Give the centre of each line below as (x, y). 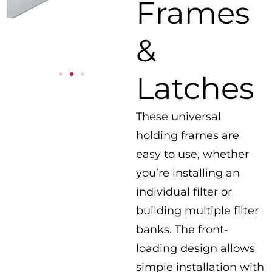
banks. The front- (182, 229)
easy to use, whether (192, 154)
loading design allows (195, 248)
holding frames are (188, 135)
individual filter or (184, 192)
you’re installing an (188, 173)
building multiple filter (197, 211)
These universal (178, 117)
